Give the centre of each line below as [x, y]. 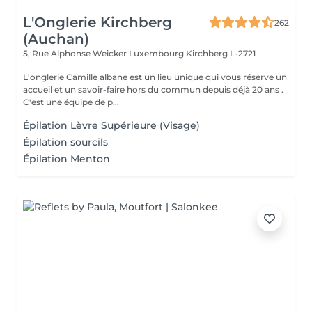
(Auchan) [56, 39]
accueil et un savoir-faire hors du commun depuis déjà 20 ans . [153, 89]
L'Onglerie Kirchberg [97, 22]
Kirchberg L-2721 [221, 53]
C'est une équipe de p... [71, 102]
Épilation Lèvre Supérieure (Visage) [111, 125]
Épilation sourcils [65, 142]
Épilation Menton [67, 159]
